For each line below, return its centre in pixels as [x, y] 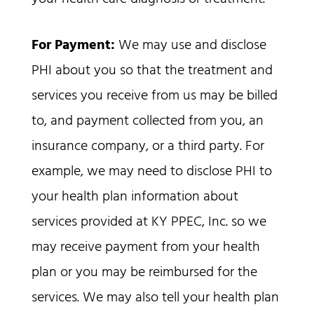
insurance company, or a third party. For [148, 147]
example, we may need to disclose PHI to [151, 172]
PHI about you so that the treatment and [152, 71]
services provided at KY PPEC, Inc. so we [149, 223]
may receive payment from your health [145, 248]
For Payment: [73, 46]
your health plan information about [135, 197]
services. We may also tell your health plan [155, 298]
